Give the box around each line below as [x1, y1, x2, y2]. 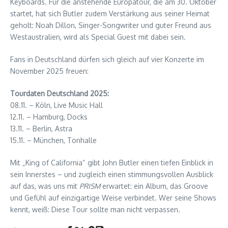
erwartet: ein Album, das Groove [100, 181, 208, 190]
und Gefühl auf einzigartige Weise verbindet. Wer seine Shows [10, 193, 216, 202]
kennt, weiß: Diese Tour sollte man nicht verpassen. [10, 205, 180, 214]
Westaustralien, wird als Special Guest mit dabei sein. [10, 32, 186, 41]
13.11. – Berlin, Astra [10, 124, 72, 133]
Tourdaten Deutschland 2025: [10, 89, 109, 98]
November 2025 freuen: [10, 66, 89, 75]
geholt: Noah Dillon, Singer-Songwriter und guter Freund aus [10, 20, 211, 30]
